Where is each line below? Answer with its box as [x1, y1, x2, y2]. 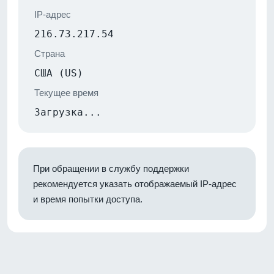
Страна [34, 48, 65, 59]
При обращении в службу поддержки [33, 163, 189, 174]
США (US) [34, 67, 83, 79]
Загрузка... [34, 106, 102, 118]
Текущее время [34, 87, 98, 98]
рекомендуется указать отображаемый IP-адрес [33, 178, 237, 189]
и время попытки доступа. [33, 193, 143, 204]
